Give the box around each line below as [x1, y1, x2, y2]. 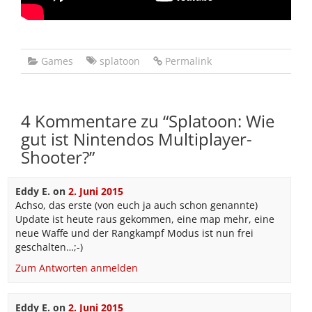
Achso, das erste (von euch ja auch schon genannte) [15, 198, 258, 212]
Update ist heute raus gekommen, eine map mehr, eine [15, 212, 274, 226]
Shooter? [21, 146, 89, 169]
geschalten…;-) [15, 240, 83, 253]
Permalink [165, 54, 212, 68]
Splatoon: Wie [169, 109, 274, 132]
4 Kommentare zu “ [21, 109, 169, 132]
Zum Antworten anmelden [15, 261, 138, 274]
